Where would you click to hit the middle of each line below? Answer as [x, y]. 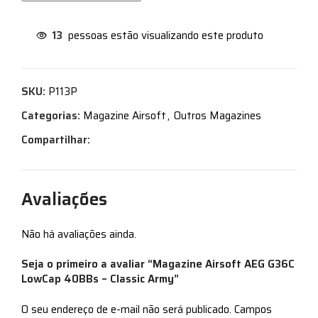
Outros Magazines [218, 115]
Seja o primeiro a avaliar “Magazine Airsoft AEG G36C [158, 264]
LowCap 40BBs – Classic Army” [100, 279]
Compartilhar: [56, 139]
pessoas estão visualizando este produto [166, 35]
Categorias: [51, 115]
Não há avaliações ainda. [79, 234]
